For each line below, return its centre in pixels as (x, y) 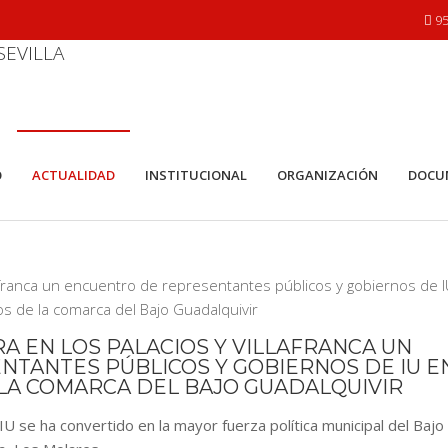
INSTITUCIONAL (196, 175)
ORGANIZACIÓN (327, 175)
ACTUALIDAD (73, 175)
